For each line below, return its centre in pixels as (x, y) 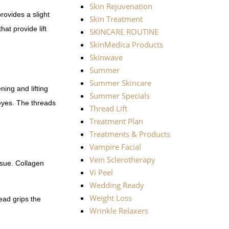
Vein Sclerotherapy (122, 160)
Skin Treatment (116, 19)
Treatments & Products (130, 134)
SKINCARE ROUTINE (124, 32)
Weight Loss (110, 198)
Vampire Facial (115, 147)
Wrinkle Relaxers (119, 211)
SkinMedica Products (126, 45)
